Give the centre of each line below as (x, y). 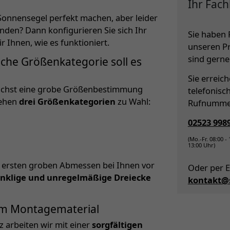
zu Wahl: (133, 102)
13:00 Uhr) (201, 145)
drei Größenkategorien (67, 102)
